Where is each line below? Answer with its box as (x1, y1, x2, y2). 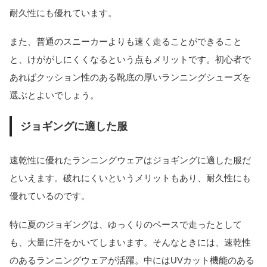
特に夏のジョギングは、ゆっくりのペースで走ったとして (10, 219, 242, 230)
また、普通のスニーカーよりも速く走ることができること (10, 36, 242, 47)
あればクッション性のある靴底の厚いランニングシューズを (10, 72, 251, 83)
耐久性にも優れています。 (10, 8, 117, 18)
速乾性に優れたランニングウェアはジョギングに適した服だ (10, 154, 251, 165)
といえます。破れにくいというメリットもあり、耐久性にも (10, 172, 251, 183)
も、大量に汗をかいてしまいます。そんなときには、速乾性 (10, 237, 251, 248)
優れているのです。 (10, 190, 90, 201)
